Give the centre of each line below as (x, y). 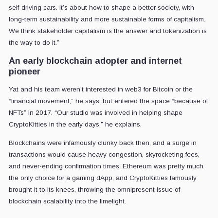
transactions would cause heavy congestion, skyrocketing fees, (104, 155)
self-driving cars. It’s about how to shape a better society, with (101, 8)
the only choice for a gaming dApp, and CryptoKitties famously (102, 178)
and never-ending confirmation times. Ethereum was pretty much (106, 166)
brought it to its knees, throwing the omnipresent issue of (94, 190)
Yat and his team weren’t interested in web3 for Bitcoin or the (100, 90)
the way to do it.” (34, 43)
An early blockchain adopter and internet (95, 61)
